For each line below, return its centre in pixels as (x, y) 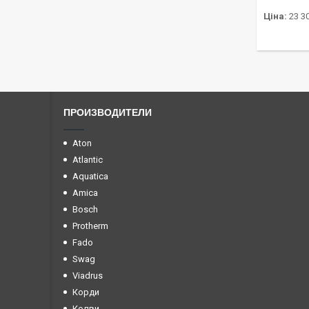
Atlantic (88, 160)
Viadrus (88, 276)
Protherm (90, 226)
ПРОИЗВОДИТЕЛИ (108, 113)
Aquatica (90, 177)
